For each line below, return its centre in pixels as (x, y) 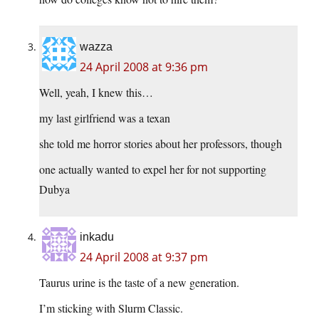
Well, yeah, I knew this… (96, 93)
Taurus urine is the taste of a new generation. (139, 283)
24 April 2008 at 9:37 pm (144, 257)
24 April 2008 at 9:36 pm (144, 67)
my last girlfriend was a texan (105, 118)
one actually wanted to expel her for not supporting (153, 169)
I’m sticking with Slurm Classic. (111, 308)
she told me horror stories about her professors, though (161, 144)
